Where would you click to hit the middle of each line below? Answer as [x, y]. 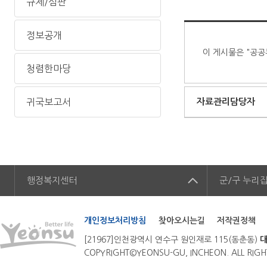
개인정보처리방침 [115, 221]
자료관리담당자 [226, 102]
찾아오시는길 [181, 221]
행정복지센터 [52, 180]
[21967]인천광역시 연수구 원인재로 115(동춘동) [172, 240]
